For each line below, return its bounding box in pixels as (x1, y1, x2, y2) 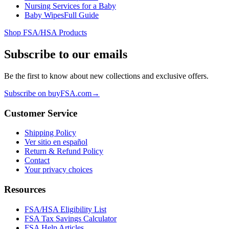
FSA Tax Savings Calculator (25, 214, 117, 223)
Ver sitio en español (25, 138, 87, 147)
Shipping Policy (25, 128, 76, 138)
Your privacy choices (25, 165, 93, 174)
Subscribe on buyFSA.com (4, 88, 91, 98)
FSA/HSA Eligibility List (25, 204, 106, 214)
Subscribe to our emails (4, 48, 127, 61)
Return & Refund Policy (25, 147, 103, 156)
